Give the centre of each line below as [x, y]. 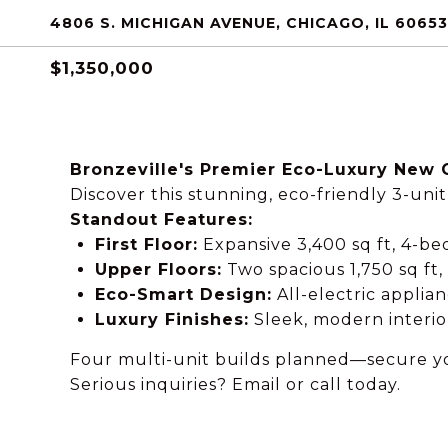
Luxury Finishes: [171, 319]
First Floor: [146, 244]
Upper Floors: [158, 269]
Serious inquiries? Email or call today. [235, 384]
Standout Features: [161, 219]
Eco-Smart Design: [183, 294]
